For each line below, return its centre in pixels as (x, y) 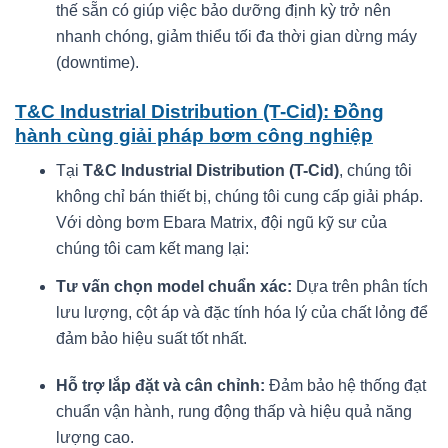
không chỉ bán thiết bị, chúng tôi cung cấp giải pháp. (239, 196)
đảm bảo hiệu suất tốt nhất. (151, 338)
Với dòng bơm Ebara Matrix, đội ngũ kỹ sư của (221, 222)
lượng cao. (94, 437)
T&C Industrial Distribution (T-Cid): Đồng (199, 112)
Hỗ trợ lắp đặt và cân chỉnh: (160, 385)
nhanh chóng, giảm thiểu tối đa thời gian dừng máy (236, 37)
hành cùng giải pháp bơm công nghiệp (194, 136)
